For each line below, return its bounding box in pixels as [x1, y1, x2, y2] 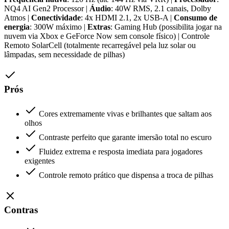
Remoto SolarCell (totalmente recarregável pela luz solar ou [4, 41, 196, 50]
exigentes [25, 156, 55, 166]
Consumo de [174, 13, 217, 22]
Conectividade [31, 13, 81, 22]
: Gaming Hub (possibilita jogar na [110, 22, 222, 31]
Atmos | [4, 13, 31, 22]
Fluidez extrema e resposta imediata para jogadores [39, 147, 202, 156]
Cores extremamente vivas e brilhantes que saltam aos [39, 109, 212, 119]
